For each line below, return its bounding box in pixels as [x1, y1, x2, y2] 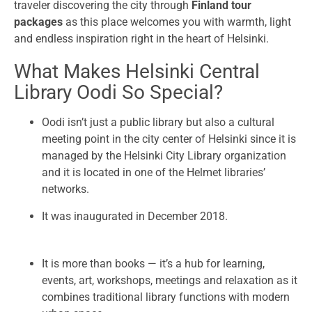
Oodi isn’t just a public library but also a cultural [42, 116, 274, 130]
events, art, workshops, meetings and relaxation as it [42, 274, 297, 288]
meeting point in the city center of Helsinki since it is [42, 132, 296, 146]
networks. [42, 182, 89, 196]
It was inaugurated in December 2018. [42, 210, 228, 224]
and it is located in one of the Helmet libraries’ [42, 166, 265, 180]
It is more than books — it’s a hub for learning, [42, 257, 265, 271]
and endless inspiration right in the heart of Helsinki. [14, 32, 269, 46]
